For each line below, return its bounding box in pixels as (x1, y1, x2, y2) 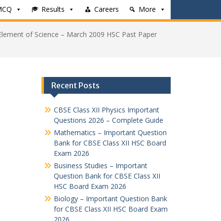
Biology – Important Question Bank (53, 194, 167, 203)
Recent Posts (51, 80, 100, 90)
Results (41, 4, 65, 14)
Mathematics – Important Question (53, 128, 167, 137)
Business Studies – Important (53, 161, 147, 170)
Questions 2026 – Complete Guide (53, 115, 163, 125)
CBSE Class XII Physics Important (53, 105, 159, 114)
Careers (94, 4, 119, 14)
